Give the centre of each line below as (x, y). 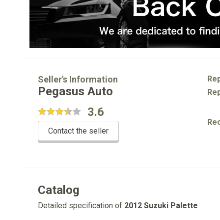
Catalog (59, 190)
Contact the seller (78, 131)
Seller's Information (78, 79)
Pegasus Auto (75, 91)
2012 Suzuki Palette (161, 206)
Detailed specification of (81, 206)
